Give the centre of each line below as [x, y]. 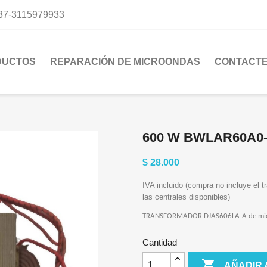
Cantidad [160, 243]
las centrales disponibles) [186, 197]
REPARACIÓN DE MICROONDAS [125, 62]
